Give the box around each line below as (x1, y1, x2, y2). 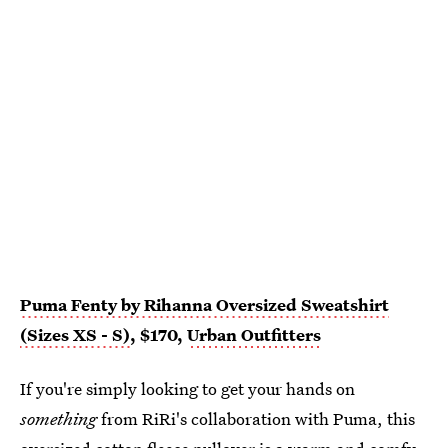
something (20, 406, 97, 430)
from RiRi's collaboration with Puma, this (97, 406, 415, 430)
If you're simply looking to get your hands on (20, 376, 355, 400)
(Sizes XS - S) (20, 322, 130, 346)
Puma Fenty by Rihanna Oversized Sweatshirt (20, 292, 389, 316)
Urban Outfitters (187, 322, 321, 346)
